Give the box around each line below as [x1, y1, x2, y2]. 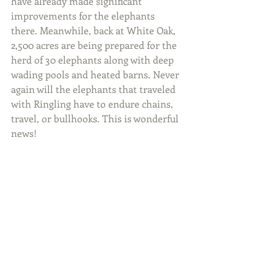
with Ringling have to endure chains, [11, 97, 176, 110]
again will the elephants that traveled [11, 83, 178, 95]
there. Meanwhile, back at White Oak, [11, 24, 178, 37]
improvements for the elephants [11, 9, 157, 22]
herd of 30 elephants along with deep [11, 53, 176, 66]
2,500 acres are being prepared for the [11, 39, 179, 51]
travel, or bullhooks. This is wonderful [11, 112, 181, 125]
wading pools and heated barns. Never [11, 68, 182, 81]
